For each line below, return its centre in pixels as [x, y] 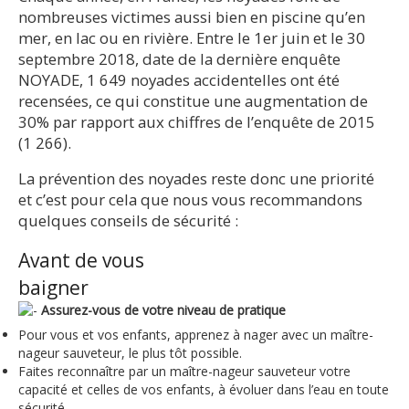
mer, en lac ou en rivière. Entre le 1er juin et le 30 [192, 37]
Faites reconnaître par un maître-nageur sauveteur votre [184, 372]
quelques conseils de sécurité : [128, 221]
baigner [53, 288]
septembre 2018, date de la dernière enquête [179, 58]
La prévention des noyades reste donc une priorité [196, 179]
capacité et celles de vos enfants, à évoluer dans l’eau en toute [204, 390]
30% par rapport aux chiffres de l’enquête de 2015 [197, 121]
